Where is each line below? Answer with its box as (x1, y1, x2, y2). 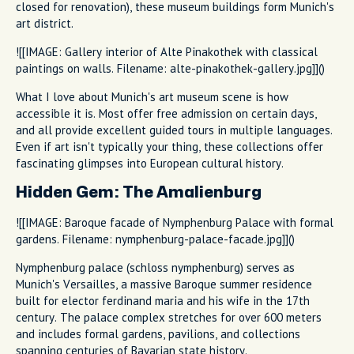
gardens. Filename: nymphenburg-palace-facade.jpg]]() (16, 231, 295, 247)
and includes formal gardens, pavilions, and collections (16, 326, 300, 341)
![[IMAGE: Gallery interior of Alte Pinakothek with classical (16, 43, 318, 59)
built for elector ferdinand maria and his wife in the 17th (16, 292, 310, 308)
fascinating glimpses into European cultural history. (16, 155, 284, 171)
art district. (16, 15, 73, 31)
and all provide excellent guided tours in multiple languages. (16, 122, 333, 137)
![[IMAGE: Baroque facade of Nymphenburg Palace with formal (16, 214, 333, 230)
